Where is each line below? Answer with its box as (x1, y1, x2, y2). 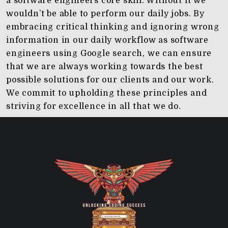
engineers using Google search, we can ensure (6, 49, 212, 58)
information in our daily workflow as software (6, 36, 209, 45)
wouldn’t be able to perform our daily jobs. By (6, 9, 205, 18)
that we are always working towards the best (6, 62, 203, 71)
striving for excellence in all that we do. (6, 102, 181, 111)
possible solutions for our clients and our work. (6, 75, 214, 84)
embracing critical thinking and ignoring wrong (6, 22, 219, 32)
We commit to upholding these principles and (6, 89, 207, 98)
